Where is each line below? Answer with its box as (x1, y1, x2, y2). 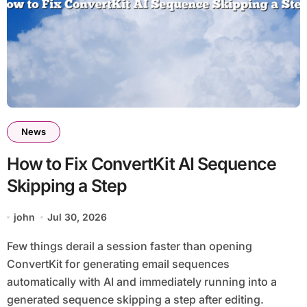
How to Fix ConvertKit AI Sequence (6, 153, 276, 175)
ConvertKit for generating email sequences (6, 257, 230, 271)
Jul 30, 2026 (47, 211, 108, 223)
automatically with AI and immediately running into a (6, 275, 277, 289)
